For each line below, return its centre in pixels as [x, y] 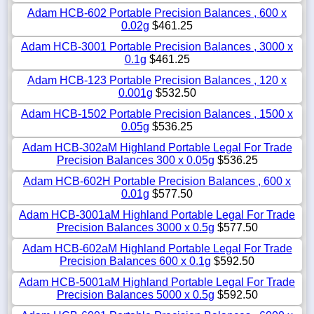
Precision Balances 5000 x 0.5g [135, 294]
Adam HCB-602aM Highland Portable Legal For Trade [157, 248]
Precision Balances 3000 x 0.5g [135, 227]
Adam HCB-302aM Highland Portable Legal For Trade [157, 147]
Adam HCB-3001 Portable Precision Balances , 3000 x [157, 46]
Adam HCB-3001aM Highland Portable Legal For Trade [157, 214]
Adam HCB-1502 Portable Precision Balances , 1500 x [157, 114]
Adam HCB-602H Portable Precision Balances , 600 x [157, 181]
